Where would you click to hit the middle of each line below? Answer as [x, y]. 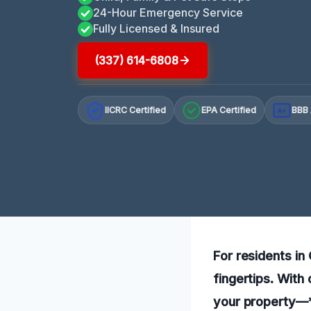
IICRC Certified [136, 110]
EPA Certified [229, 110]
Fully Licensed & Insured [156, 28]
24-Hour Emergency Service [168, 12]
